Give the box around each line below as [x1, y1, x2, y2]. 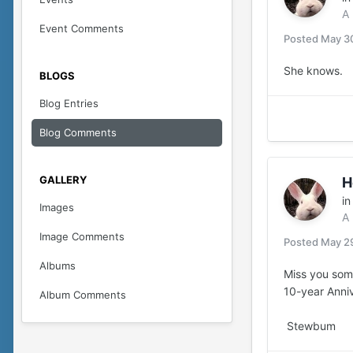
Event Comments [39, 22, 124, 35]
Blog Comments [39, 126, 117, 139]
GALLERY [39, 173, 87, 186]
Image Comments [39, 230, 124, 243]
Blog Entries [39, 97, 98, 110]
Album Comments [39, 288, 126, 301]
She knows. [284, 64, 343, 77]
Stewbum [284, 319, 336, 333]
